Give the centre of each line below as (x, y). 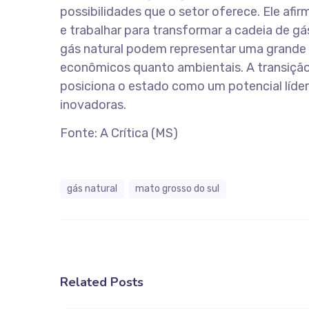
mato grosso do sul (177, 189)
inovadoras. (93, 105)
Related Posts (102, 282)
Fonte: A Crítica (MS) (119, 133)
